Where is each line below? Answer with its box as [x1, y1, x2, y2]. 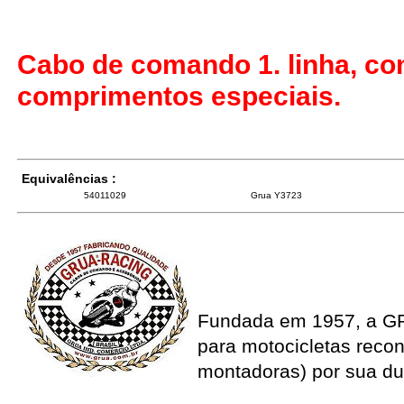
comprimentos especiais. [17, 80, 341, 111]
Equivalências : [22, 170, 116, 186]
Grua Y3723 [251, 189, 302, 200]
